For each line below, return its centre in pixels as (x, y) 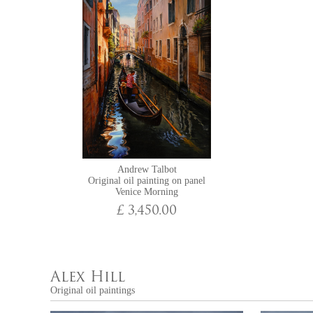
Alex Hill (88, 278)
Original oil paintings (93, 290)
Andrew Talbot (147, 169)
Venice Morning (147, 192)
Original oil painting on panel (147, 181)
